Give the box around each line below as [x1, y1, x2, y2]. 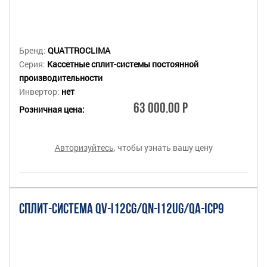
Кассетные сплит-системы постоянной [47, 58, 198, 70]
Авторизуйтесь [54, 142, 114, 154]
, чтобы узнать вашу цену [113, 142, 213, 154]
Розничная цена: [19, 103, 85, 115]
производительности [19, 72, 103, 84]
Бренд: [19, 45, 48, 57]
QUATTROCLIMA [48, 45, 110, 57]
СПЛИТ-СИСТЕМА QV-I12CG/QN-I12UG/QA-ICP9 [19, 203, 224, 218]
